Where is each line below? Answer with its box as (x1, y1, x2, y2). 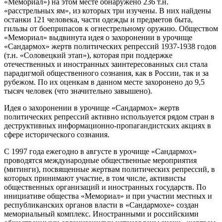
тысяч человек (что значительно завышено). (4, 86, 152, 95)
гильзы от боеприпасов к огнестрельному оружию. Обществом (4, 24, 218, 33)
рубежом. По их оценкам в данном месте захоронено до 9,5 (4, 77, 205, 86)
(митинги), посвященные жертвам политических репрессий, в (4, 165, 215, 173)
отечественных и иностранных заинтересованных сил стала (4, 59, 208, 68)
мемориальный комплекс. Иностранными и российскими (4, 209, 199, 218)
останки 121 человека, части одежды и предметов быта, (4, 15, 193, 24)
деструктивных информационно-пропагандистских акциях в (4, 121, 211, 130)
